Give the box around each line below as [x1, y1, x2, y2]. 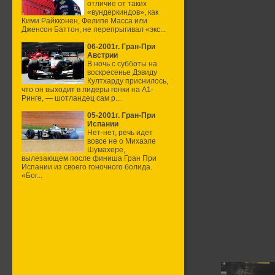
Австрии [87, 51, 118, 60]
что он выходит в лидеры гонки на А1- [21, 85, 153, 94]
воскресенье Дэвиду [87, 68, 157, 77]
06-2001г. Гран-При [87, 42, 155, 51]
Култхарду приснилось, [87, 77, 168, 85]
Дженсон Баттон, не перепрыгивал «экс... [21, 25, 166, 34]
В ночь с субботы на [87, 60, 157, 68]
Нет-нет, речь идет [87, 128, 153, 137]
